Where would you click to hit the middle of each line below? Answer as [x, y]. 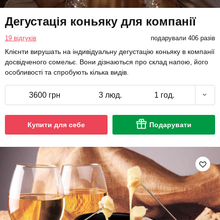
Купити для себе [56, 124]
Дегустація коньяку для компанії [100, 21]
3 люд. [110, 95]
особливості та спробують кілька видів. [67, 72]
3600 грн [45, 95]
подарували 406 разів [183, 38]
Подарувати [170, 124]
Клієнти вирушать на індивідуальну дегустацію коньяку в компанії [110, 51]
